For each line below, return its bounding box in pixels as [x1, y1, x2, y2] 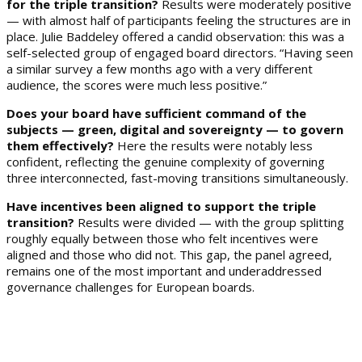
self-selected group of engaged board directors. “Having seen [6, 44, 353, 61]
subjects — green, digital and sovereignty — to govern [6, 120, 343, 137]
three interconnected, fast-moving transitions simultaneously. [6, 169, 348, 186]
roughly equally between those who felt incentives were [6, 229, 318, 246]
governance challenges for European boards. [6, 278, 255, 295]
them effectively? [6, 137, 114, 154]
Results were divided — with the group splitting [74, 213, 344, 230]
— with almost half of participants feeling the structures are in [6, 11, 351, 28]
